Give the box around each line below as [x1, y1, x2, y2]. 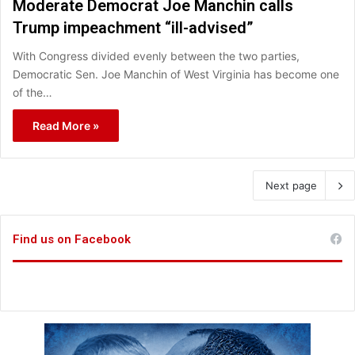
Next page [265, 178, 317, 192]
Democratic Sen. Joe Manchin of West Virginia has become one [13, 67, 339, 81]
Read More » [32, 118, 99, 132]
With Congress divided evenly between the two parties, [13, 48, 300, 63]
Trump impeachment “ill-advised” [13, 17, 254, 37]
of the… [13, 85, 52, 99]
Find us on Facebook [13, 231, 131, 246]
